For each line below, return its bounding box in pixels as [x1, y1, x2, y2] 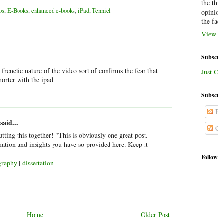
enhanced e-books [31, 6, 75, 15]
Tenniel [92, 6, 111, 15]
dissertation [22, 158, 54, 168]
